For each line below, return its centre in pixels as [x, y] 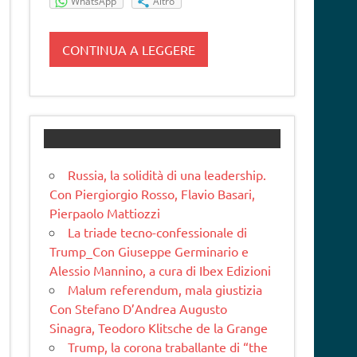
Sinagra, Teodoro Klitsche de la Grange [159, 328]
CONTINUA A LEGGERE [129, 49]
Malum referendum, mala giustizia [165, 290]
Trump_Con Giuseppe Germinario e [149, 251]
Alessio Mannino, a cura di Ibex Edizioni [161, 271]
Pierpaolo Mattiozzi [105, 213]
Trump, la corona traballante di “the [168, 347]
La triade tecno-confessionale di [158, 232]
